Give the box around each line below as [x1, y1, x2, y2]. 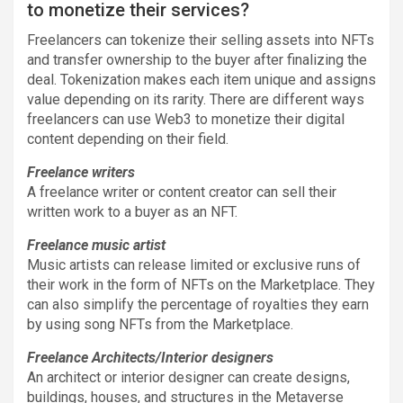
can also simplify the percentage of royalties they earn [27, 295, 369, 313]
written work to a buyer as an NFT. [27, 202, 237, 220]
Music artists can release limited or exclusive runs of [27, 255, 361, 273]
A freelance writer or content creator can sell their [27, 183, 336, 201]
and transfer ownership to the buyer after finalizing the [27, 50, 367, 68]
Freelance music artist [27, 236, 166, 254]
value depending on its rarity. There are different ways [27, 90, 364, 108]
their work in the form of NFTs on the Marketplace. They [27, 275, 375, 293]
